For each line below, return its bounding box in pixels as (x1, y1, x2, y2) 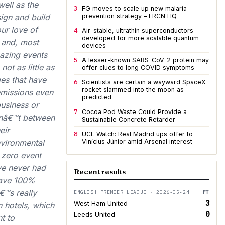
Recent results (74, 167, 126, 176)
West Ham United (74, 199, 128, 207)
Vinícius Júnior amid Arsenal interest (82, 138, 192, 145)
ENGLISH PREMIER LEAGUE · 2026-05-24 (74, 189, 190, 195)
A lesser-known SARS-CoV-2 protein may (82, 56, 209, 64)
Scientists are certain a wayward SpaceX (82, 78, 206, 86)
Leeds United (74, 210, 115, 218)
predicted (82, 93, 111, 101)
